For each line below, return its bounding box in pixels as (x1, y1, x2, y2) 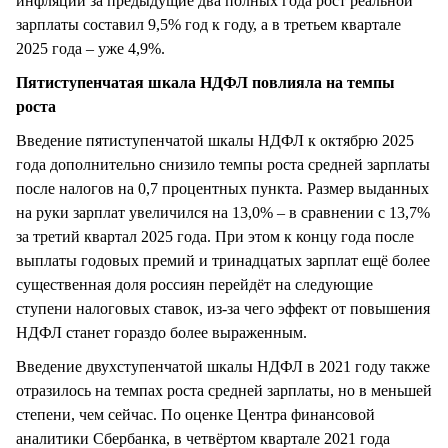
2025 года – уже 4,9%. (16, 40, 165, 58)
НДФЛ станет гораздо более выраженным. (16, 324, 307, 342)
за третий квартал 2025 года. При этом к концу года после (16, 228, 414, 246)
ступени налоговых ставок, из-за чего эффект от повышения (16, 300, 430, 318)
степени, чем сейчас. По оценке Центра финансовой (16, 406, 375, 424)
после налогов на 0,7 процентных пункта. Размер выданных (16, 180, 429, 198)
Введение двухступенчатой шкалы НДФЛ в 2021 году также (16, 358, 430, 376)
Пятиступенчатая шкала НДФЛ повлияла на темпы (16, 74, 395, 92)
